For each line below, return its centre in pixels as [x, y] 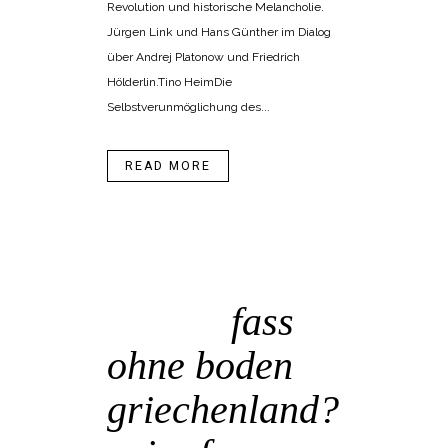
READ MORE [168, 166]
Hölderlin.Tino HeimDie [169, 82]
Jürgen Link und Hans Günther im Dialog [219, 32]
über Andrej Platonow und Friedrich [203, 57]
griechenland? [223, 410]
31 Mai [164, 322]
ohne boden [200, 366]
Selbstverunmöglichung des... [188, 107]
